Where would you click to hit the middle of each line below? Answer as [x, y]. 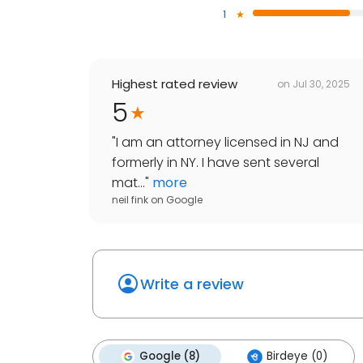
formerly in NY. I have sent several [216, 163]
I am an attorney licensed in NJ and [227, 143]
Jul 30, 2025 [321, 83]
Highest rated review [175, 84]
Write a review [192, 284]
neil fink [130, 200]
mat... [128, 183]
